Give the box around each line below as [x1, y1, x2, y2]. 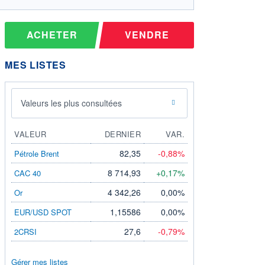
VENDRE [124, 28, 169, 42]
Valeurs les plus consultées [21, 96, 122, 109]
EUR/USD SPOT [14, 206, 72, 218]
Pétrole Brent [14, 147, 59, 159]
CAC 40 [14, 167, 41, 179]
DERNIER [104, 128, 141, 140]
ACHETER [27, 28, 77, 42]
